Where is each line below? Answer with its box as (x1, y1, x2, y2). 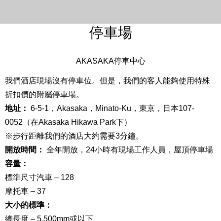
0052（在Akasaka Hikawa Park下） (5, 118, 132, 127)
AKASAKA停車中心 (75, 57, 146, 66)
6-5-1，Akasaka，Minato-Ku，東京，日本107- (29, 104, 194, 113)
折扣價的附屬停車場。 (5, 90, 84, 99)
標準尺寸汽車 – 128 (5, 173, 74, 182)
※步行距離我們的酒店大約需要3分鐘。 (5, 132, 144, 141)
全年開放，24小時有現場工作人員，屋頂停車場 (44, 146, 213, 154)
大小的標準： (5, 201, 52, 210)
